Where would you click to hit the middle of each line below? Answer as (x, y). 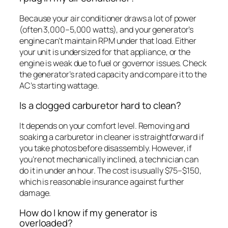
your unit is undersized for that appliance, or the (105, 52)
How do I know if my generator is (88, 213)
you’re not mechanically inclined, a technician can (109, 159)
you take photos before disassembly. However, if (106, 148)
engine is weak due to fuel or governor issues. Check (113, 63)
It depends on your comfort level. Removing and (105, 125)
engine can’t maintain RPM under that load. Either (108, 40)
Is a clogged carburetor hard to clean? (101, 105)
